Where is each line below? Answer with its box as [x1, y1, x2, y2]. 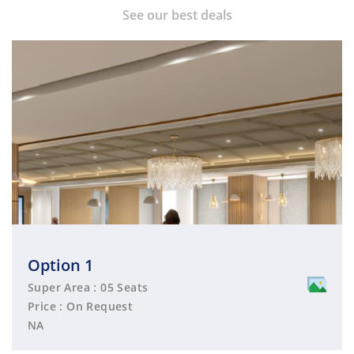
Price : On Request [28, 298, 134, 314]
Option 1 [28, 254, 93, 276]
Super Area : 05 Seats [28, 279, 149, 295]
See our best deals [122, 6, 232, 24]
